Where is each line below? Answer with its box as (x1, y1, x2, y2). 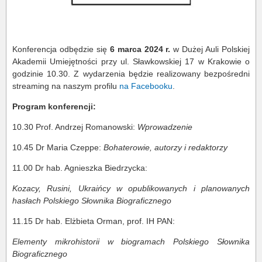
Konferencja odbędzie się (12, 44, 110, 54)
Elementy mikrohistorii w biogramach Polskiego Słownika (12, 237, 250, 246)
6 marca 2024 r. (109, 44, 171, 54)
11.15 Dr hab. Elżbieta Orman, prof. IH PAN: (12, 216, 175, 226)
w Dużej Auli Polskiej (170, 44, 250, 54)
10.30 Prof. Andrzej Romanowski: (12, 122, 137, 132)
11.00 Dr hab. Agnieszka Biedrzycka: (12, 163, 147, 173)
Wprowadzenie (137, 122, 192, 132)
